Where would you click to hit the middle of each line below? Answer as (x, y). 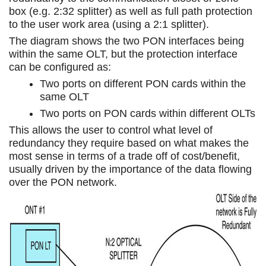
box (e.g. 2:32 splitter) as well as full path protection (131, 11)
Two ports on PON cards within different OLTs (148, 113)
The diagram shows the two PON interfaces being (126, 41)
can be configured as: (60, 67)
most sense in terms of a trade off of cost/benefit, (124, 156)
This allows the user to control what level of (111, 130)
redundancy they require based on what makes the (129, 143)
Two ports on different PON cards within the (143, 83)
